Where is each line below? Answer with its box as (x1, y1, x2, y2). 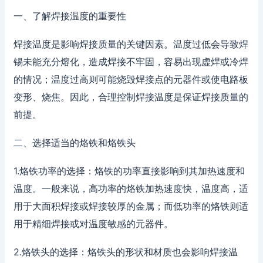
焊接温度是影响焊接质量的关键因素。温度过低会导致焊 (13, 38, 248, 50)
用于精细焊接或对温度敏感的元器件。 (13, 217, 173, 230)
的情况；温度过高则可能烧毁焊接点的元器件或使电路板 (13, 73, 248, 85)
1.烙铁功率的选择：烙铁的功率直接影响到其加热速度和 (13, 164, 245, 177)
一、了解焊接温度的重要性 (13, 9, 126, 22)
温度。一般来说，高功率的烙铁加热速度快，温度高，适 (13, 182, 248, 194)
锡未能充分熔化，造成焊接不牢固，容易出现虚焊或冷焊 (13, 55, 248, 68)
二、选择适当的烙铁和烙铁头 (13, 136, 136, 149)
